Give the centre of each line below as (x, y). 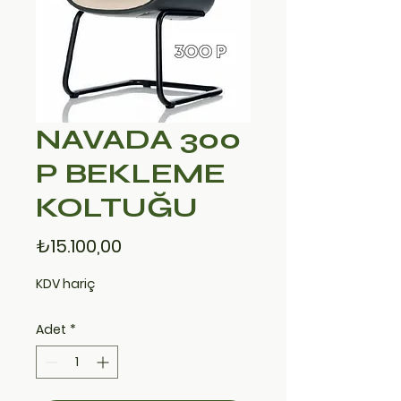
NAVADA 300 (138, 140)
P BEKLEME (131, 174)
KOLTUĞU (117, 208)
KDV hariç (65, 284)
